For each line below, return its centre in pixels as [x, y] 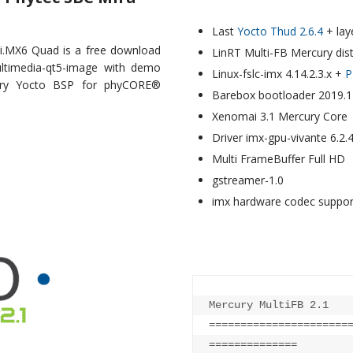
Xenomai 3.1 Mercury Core [280, 117]
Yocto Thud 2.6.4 [280, 32]
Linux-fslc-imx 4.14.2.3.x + [279, 74]
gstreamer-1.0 [248, 180]
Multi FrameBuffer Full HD [279, 159]
